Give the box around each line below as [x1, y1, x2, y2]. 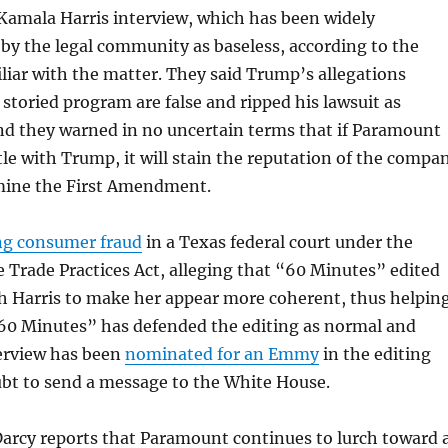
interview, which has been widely [112, 8, 375, 28]
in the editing [318, 344, 431, 364]
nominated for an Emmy [124, 344, 319, 364]
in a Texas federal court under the [141, 232, 413, 252]
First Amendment [65, 176, 207, 196]
